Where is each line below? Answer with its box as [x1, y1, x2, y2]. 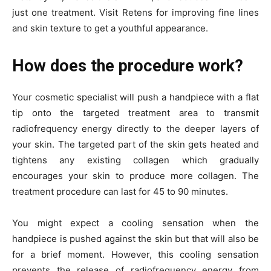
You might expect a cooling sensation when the [12, 217, 259, 229]
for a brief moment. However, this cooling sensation [12, 248, 259, 260]
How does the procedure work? [12, 56, 243, 76]
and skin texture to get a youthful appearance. [12, 22, 208, 34]
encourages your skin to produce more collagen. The [12, 169, 259, 181]
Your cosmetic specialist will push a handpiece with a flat [12, 91, 259, 103]
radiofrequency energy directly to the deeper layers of [12, 122, 259, 134]
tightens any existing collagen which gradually [12, 154, 259, 166]
